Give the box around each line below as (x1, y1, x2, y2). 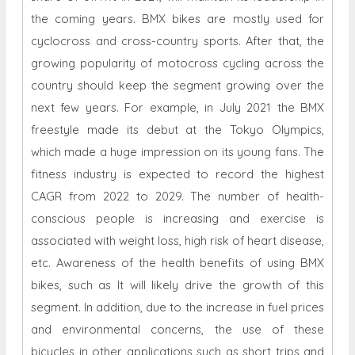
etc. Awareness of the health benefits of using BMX (31, 255, 324, 271)
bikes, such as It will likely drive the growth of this (31, 277, 324, 293)
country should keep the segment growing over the (31, 78, 324, 94)
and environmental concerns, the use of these (31, 322, 324, 338)
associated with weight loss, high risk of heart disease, (31, 233, 324, 249)
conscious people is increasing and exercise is (31, 211, 324, 227)
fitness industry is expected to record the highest (31, 166, 324, 182)
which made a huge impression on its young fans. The (31, 144, 324, 160)
